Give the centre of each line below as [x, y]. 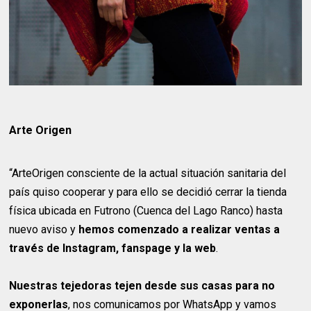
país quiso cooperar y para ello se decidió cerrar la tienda [148, 192]
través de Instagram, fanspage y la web [113, 249]
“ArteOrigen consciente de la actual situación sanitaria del [148, 174]
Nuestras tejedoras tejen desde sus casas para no [142, 286]
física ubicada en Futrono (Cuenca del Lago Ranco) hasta [146, 211]
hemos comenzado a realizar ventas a [179, 230]
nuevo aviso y [44, 230]
